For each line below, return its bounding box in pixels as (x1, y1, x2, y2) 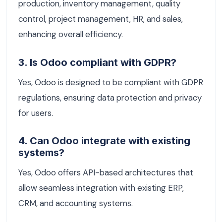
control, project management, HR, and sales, (18, 13, 183, 24)
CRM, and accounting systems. (18, 198, 133, 209)
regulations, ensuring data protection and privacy (18, 92, 202, 103)
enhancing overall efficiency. (18, 28, 123, 40)
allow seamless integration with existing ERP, (18, 182, 184, 194)
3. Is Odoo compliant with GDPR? (18, 56, 176, 68)
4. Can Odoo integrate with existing (18, 135, 190, 147)
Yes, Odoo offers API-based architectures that (18, 167, 193, 178)
